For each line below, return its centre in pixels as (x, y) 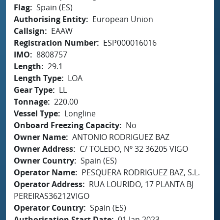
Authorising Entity (50, 19)
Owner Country (44, 160)
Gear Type (33, 90)
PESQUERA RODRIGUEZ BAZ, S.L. (141, 172)
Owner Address (43, 149)
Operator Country (49, 207)
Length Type (38, 78)
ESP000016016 (130, 42)
